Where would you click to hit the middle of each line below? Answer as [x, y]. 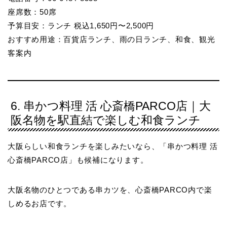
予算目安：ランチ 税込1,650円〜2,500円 [81, 26]
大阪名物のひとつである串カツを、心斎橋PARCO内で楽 [110, 190]
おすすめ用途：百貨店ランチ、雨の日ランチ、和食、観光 [111, 40]
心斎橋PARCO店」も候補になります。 [78, 160]
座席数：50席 [32, 12]
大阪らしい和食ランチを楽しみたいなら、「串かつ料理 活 [113, 146]
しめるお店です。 [40, 204]
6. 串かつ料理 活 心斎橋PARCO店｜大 [111, 106]
